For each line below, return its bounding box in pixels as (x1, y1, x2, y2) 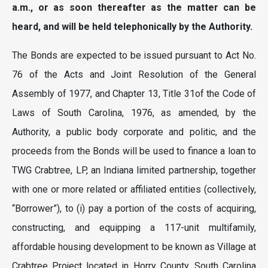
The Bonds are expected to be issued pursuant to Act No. (12, 50, 256, 61)
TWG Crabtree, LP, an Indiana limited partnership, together (12, 165, 256, 176)
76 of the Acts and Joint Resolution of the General (12, 69, 256, 80)
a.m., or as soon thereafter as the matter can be (12, 2, 256, 13)
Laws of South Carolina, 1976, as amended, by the (12, 107, 256, 118)
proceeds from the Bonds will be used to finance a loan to (12, 145, 256, 157)
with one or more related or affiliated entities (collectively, (12, 184, 256, 195)
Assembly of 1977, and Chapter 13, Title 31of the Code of (12, 88, 256, 99)
